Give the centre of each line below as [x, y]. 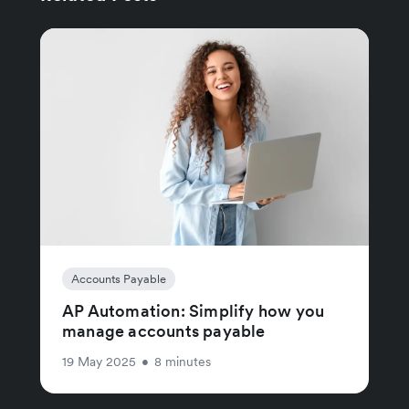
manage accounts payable [164, 330]
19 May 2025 [99, 361]
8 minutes [183, 361]
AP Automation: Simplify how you [194, 310]
